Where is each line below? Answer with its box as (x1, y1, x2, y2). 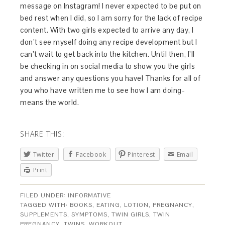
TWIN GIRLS (111, 210, 150, 218)
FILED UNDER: (20, 191, 68, 199)
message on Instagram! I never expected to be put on (20, 1, 201, 11)
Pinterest (128, 150, 155, 159)
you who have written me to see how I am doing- (20, 85, 185, 95)
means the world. (20, 97, 79, 107)
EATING (96, 200, 121, 209)
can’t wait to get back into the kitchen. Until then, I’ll (20, 49, 195, 59)
